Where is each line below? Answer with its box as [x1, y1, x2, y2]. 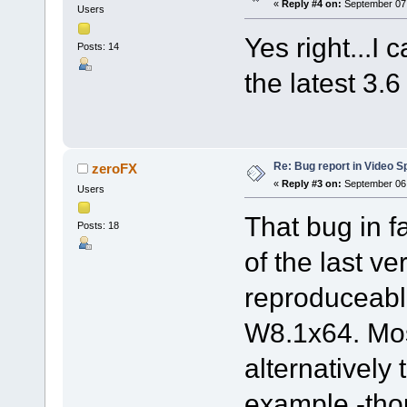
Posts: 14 [76, 40, 119, 52]
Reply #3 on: [281, 177, 342, 189]
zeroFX [92, 160, 138, 176]
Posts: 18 [76, 219, 119, 231]
